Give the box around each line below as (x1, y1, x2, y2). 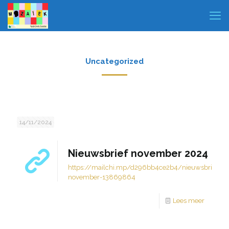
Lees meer (173, 197, 204, 204)
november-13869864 (68, 173, 135, 181)
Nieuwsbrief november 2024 (68, 147, 208, 159)
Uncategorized (85, 57, 144, 66)
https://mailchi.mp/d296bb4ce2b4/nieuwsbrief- (68, 164, 220, 171)
